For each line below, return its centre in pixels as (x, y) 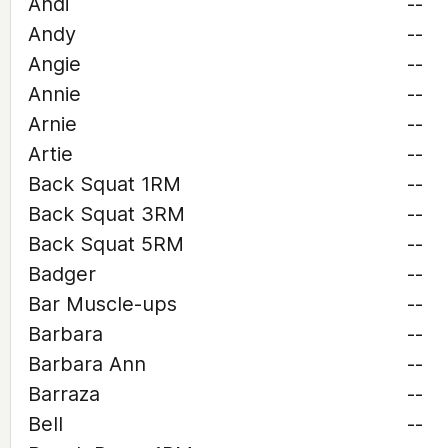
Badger (62, 274)
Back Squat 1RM (104, 184)
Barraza (64, 394)
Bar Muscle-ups (102, 304)
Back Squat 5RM (106, 244)
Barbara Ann (87, 364)
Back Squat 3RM (106, 214)
